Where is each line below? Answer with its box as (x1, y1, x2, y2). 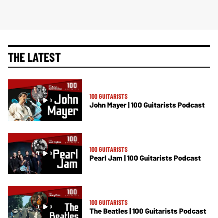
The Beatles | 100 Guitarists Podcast (90, 206, 206, 216)
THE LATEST (8, 49, 61, 65)
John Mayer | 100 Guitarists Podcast (90, 100, 205, 109)
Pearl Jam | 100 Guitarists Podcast (90, 153, 201, 162)
